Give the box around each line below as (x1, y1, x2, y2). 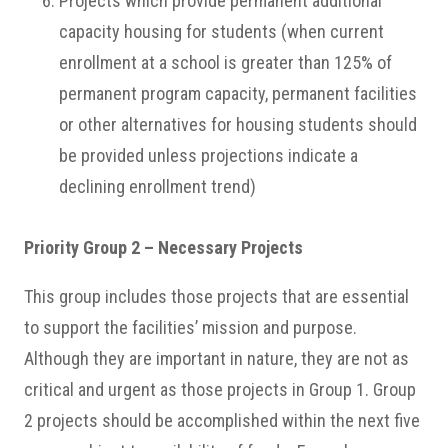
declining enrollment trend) (59, 176, 256, 197)
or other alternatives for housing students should (59, 114, 417, 135)
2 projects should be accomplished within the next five (24, 410, 420, 431)
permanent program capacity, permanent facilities (59, 83, 417, 104)
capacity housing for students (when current (59, 21, 384, 42)
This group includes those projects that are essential (24, 286, 409, 307)
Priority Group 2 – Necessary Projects (24, 237, 303, 258)
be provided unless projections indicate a (59, 145, 358, 166)
